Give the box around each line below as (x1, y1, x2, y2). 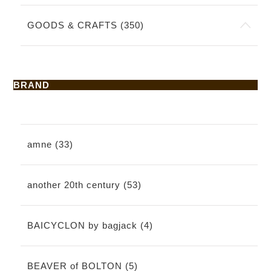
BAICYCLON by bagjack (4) (27, 220, 153, 231)
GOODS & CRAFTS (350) (27, 19, 144, 30)
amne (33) (27, 139, 73, 149)
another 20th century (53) (27, 180, 142, 191)
